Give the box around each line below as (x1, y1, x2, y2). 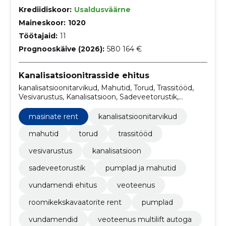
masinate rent (28, 111, 78, 121)
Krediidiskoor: (18, 5, 72, 14)
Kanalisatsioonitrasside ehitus (18, 70, 149, 80)
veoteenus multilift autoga (97, 214, 192, 224)
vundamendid (28, 214, 78, 224)
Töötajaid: (18, 31, 58, 40)
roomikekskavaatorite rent (28, 197, 122, 207)
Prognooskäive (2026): (18, 44, 104, 53)
